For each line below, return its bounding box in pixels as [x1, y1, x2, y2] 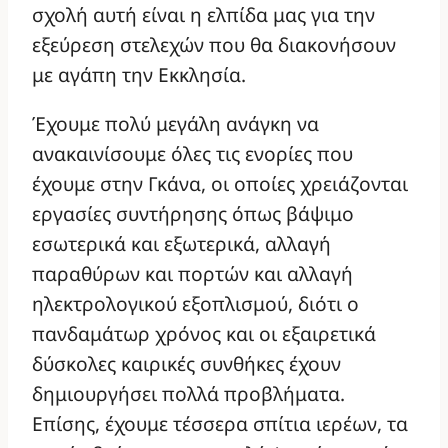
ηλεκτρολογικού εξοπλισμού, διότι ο [32, 290, 359, 318]
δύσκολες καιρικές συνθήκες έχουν [32, 350, 341, 378]
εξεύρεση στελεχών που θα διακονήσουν [32, 30, 396, 58]
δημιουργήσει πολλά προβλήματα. [32, 380, 350, 408]
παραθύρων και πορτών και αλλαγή [32, 260, 353, 288]
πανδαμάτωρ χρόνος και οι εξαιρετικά [32, 320, 376, 348]
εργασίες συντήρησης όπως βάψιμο [32, 200, 354, 228]
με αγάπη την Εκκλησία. [32, 60, 246, 88]
